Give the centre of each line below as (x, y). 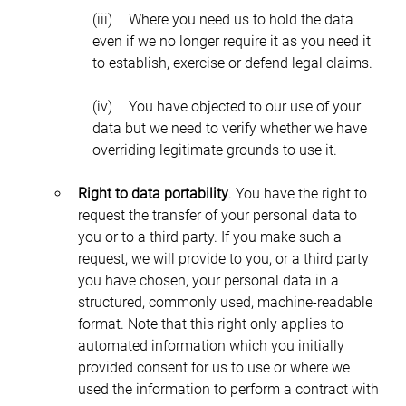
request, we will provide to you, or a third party (225, 258)
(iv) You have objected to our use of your (102, 106)
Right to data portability (153, 193)
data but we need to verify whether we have (231, 128)
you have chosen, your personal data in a (210, 280)
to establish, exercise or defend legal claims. (232, 63)
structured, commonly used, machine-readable (227, 302)
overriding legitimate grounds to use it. (214, 150)
